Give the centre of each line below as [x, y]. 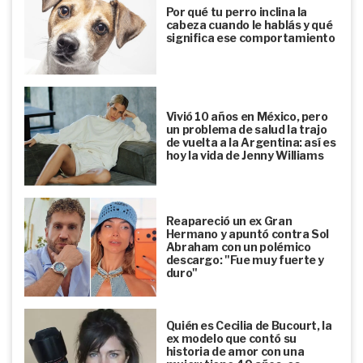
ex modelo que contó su [231, 338]
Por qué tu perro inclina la [237, 11]
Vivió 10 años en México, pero [247, 116]
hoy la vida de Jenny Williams [245, 155]
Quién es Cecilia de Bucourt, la [249, 325]
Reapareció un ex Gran [229, 220]
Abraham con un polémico [238, 246]
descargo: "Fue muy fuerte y [245, 259]
